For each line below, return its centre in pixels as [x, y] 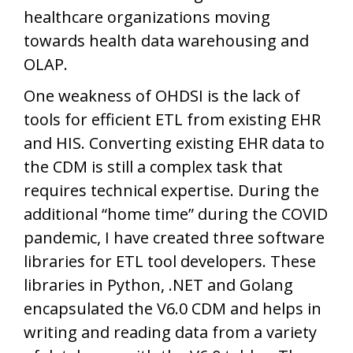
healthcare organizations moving [147, 17]
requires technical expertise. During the [171, 190]
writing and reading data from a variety [170, 332]
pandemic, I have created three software [174, 237]
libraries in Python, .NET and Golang [158, 284]
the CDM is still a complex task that [153, 166]
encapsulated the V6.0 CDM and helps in [173, 308]
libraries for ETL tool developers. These [170, 261]
